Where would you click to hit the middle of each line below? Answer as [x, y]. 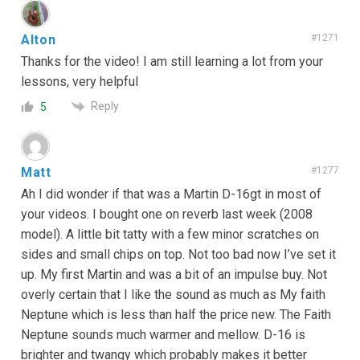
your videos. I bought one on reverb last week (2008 [167, 215]
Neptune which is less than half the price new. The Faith [176, 315]
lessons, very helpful [80, 81]
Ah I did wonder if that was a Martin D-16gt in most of [171, 194]
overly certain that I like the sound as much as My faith [173, 295]
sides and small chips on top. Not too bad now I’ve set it [178, 255]
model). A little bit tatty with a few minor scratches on [170, 235]
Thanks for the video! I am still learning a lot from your [172, 61]
